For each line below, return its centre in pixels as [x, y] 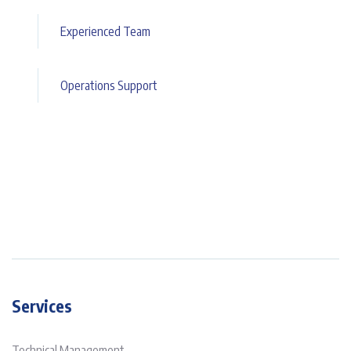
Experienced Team [105, 32]
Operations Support [109, 86]
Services [42, 306]
